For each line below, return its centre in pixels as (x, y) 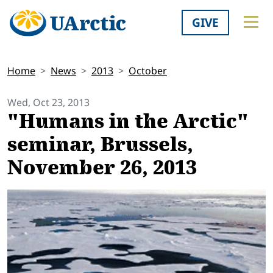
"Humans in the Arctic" (128, 122)
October (148, 71)
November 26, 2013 (102, 168)
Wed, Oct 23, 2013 (48, 103)
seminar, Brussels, (100, 145)
